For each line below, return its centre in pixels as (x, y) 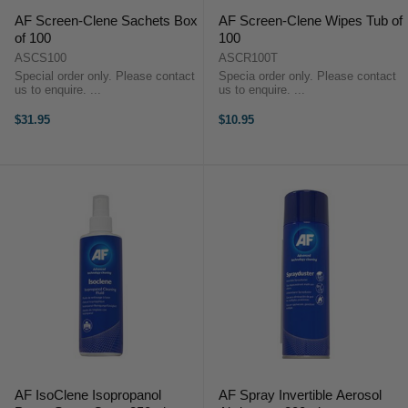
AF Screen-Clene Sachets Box (106, 20)
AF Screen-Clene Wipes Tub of (311, 20)
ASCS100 (41, 58)
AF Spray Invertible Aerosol (300, 395)
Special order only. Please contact (105, 76)
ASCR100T (248, 58)
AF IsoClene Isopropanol (88, 395)
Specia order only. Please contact (307, 76)
